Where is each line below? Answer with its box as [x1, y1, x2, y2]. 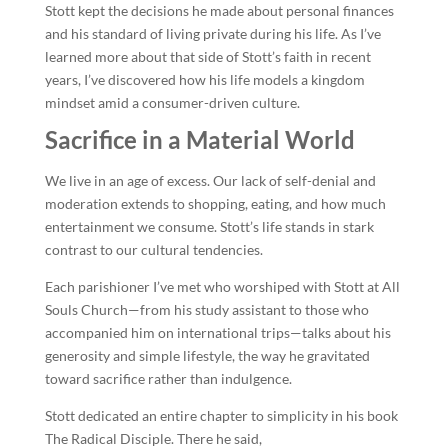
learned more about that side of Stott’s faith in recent [44, 48, 371, 65]
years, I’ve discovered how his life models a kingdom [44, 71, 365, 88]
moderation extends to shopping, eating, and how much [44, 195, 386, 212]
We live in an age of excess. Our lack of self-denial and [44, 172, 376, 189]
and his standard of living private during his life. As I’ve [44, 25, 381, 42]
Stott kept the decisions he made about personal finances [44, 2, 394, 19]
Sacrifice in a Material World [44, 125, 355, 154]
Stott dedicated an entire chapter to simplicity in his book [44, 407, 398, 424]
